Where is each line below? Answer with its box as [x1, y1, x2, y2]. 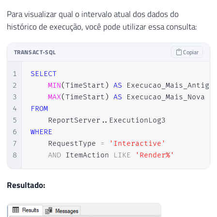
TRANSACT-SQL [14, 47, 57, 57]
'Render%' [135, 151, 174, 160]
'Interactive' [108, 139, 166, 149]
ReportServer [30, 116, 100, 125]
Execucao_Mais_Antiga [122, 81, 214, 91]
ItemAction [61, 151, 113, 160]
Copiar [181, 47, 199, 57]
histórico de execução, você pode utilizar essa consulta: [7, 20, 197, 33]
